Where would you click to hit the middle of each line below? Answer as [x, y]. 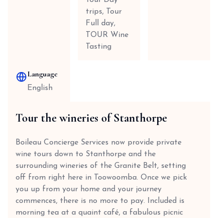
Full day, [100, 23]
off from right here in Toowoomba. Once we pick [101, 178]
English [40, 88]
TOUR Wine [107, 35]
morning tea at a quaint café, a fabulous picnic [99, 213]
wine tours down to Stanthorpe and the [86, 154]
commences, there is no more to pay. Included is [100, 201]
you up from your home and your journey [89, 189]
